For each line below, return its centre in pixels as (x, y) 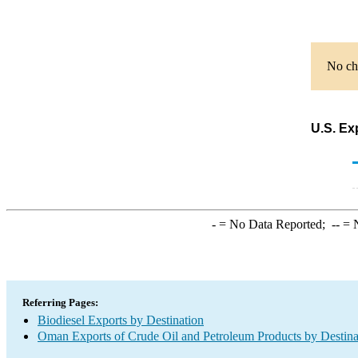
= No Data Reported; (273, 224)
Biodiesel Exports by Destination (121, 320)
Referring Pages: (60, 302)
